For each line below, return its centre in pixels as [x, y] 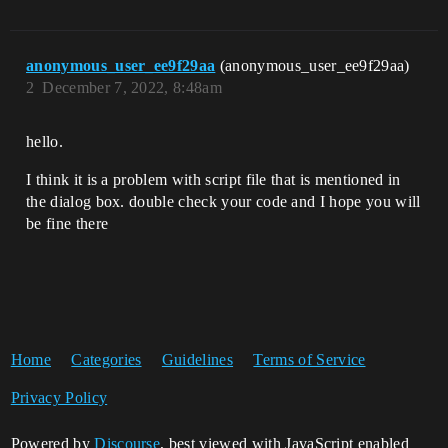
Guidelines [197, 360]
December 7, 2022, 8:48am [132, 88]
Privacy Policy [59, 398]
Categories [106, 360]
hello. [44, 142]
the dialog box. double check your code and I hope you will [223, 202]
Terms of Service [309, 360]
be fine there [67, 224]
